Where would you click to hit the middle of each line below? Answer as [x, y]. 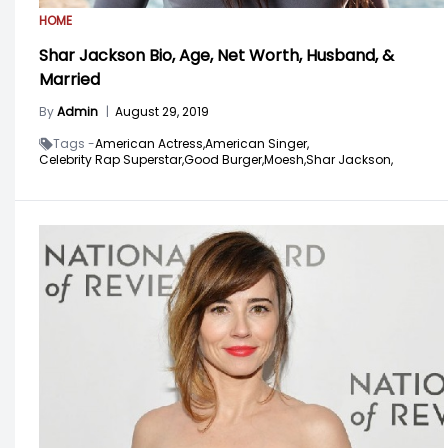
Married [69, 79]
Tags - [74, 143]
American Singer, [257, 143]
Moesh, [285, 159]
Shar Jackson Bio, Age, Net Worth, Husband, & [216, 55]
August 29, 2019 [162, 111]
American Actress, [150, 143]
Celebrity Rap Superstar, [111, 159]
